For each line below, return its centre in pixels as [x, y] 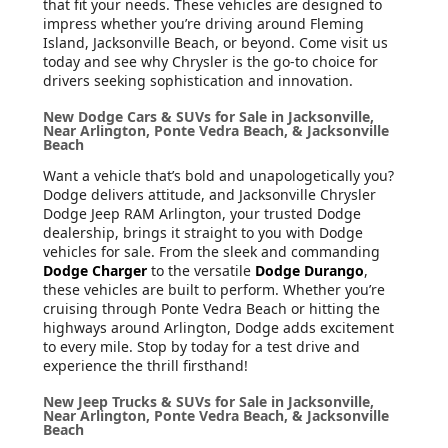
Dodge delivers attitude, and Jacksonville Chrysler [209, 194]
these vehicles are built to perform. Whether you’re [214, 289]
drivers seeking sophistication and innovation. [198, 80]
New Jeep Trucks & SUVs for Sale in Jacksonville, [208, 401]
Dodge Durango [309, 270]
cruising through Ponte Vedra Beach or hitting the [211, 308]
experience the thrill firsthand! [145, 365]
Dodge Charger [95, 270]
